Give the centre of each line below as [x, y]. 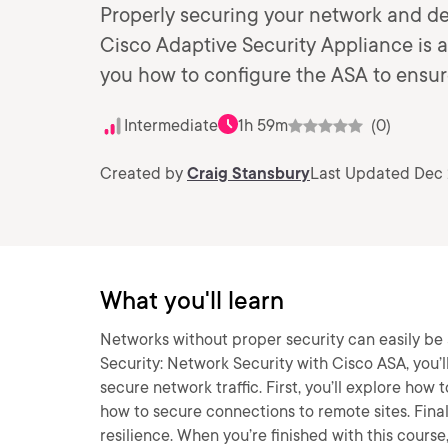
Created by [143, 173]
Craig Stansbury [248, 173]
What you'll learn [192, 300]
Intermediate [171, 125]
